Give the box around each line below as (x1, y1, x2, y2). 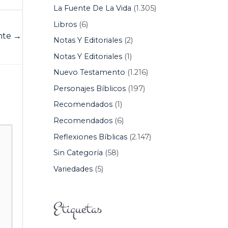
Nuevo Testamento (53, 68, 125, 77)
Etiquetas (53, 197, 102, 219)
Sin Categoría (53, 148, 103, 158)
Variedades (53, 164, 93, 174)
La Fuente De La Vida (53, 3, 131, 13)
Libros (53, 19, 77, 29)
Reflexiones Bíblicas (53, 132, 127, 141)
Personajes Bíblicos (53, 83, 126, 93)
